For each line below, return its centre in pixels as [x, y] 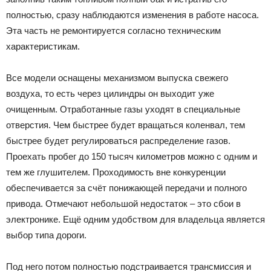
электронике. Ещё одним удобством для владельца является [135, 220]
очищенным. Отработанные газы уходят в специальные [123, 109]
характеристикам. [43, 47]
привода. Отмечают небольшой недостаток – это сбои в [123, 204]
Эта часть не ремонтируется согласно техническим [113, 31]
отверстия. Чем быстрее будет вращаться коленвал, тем [126, 125]
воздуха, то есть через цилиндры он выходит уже [110, 94]
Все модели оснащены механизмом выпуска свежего [117, 78]
